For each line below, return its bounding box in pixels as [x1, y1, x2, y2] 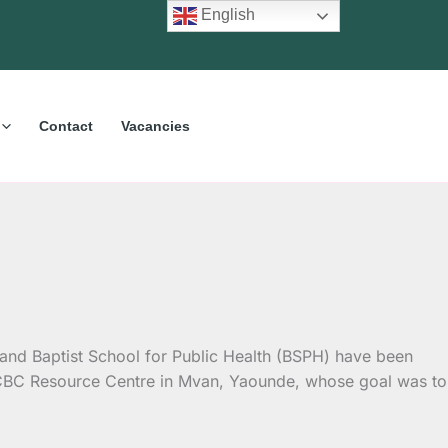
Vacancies [120, 117, 190, 134]
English [197, 6, 256, 24]
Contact [38, 117, 93, 134]
